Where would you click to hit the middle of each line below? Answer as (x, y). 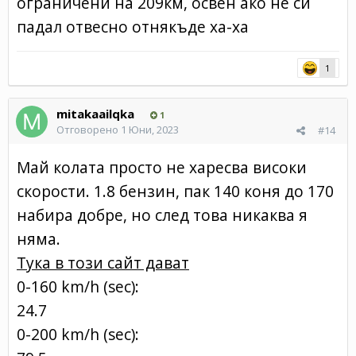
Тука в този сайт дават (103, 262)
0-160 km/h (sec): (78, 286)
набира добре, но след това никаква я (162, 215)
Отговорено (89, 129)
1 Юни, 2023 (150, 129)
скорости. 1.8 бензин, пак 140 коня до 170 (175, 191)
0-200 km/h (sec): (78, 334)
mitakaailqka (95, 113)
